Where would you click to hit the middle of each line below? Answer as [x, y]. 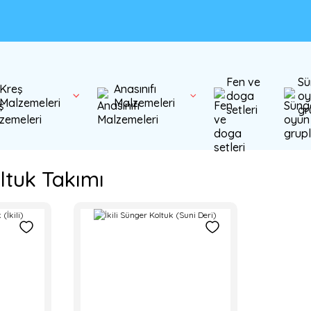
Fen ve [243, 82]
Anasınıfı [135, 89]
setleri [242, 110]
